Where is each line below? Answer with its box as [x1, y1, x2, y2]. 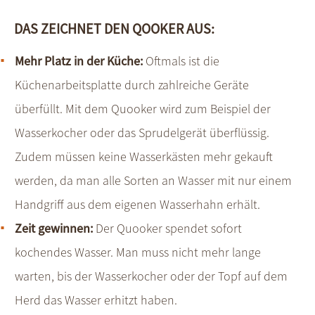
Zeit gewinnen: [15, 220, 93, 237]
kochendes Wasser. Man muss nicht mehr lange [15, 244, 261, 261]
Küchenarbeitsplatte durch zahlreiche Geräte [15, 77, 249, 94]
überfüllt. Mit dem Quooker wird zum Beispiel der [15, 101, 271, 117]
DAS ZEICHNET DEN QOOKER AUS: [14, 20, 214, 38]
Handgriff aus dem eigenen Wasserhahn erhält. [15, 196, 260, 213]
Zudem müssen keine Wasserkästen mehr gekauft [15, 148, 273, 165]
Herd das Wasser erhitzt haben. [15, 292, 177, 309]
